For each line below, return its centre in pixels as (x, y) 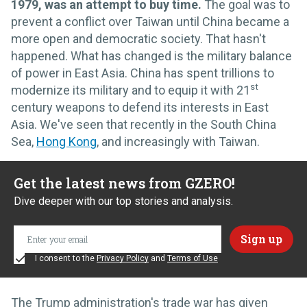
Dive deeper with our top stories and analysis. (123, 201)
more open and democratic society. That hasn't (138, 38)
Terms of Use (193, 258)
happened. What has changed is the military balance (151, 56)
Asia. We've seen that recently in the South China (144, 124)
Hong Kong (66, 141)
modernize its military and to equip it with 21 (131, 90)
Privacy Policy (123, 258)
